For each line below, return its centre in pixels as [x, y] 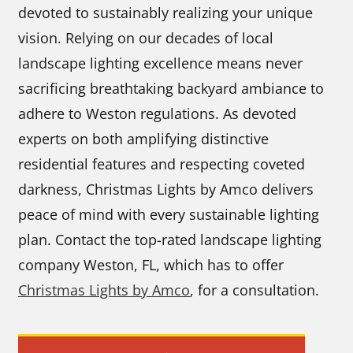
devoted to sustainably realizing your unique [166, 12]
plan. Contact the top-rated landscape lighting [170, 239]
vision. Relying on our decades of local [146, 37]
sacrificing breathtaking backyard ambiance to [171, 88]
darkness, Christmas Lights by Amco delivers [166, 189]
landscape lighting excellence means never [161, 63]
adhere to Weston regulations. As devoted [158, 113]
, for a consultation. [255, 290]
